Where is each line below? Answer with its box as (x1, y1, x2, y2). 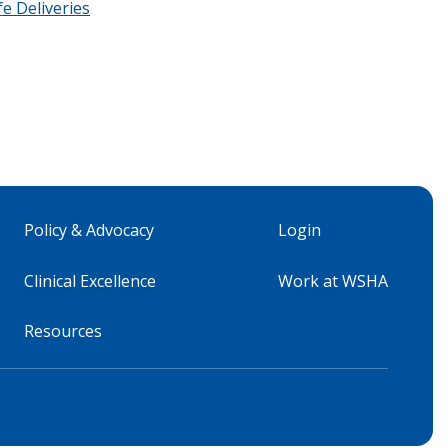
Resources (24, 320, 102, 342)
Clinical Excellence (24, 269, 156, 292)
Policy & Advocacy (24, 219, 154, 241)
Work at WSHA (278, 269, 388, 292)
